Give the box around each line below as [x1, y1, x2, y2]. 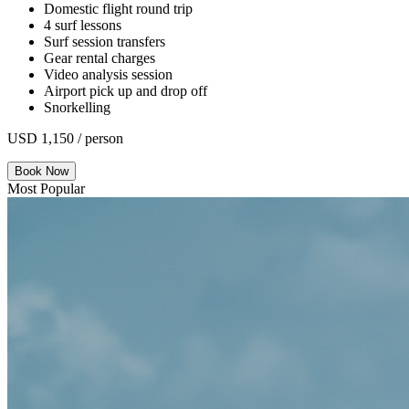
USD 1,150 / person [7, 130, 123, 146]
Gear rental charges [44, 49, 155, 66]
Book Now [15, 163, 68, 178]
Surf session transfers [44, 33, 165, 49]
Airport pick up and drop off [44, 82, 207, 99]
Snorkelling [44, 99, 110, 115]
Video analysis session [44, 66, 173, 82]
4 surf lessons [44, 16, 121, 33]
